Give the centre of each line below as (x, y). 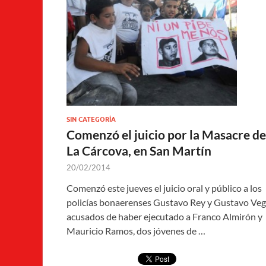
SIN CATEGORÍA (91, 120)
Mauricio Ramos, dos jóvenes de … (136, 231)
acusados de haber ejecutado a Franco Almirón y (164, 217)
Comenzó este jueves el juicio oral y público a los (164, 188)
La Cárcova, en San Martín (139, 151)
